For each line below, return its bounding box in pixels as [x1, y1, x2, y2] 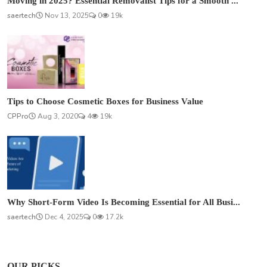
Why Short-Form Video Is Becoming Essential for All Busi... [7, 197, 240, 207]
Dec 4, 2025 [43, 212, 83, 222]
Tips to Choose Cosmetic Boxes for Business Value [7, 97, 203, 107]
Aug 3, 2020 [36, 111, 78, 122]
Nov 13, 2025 [43, 11, 89, 21]
